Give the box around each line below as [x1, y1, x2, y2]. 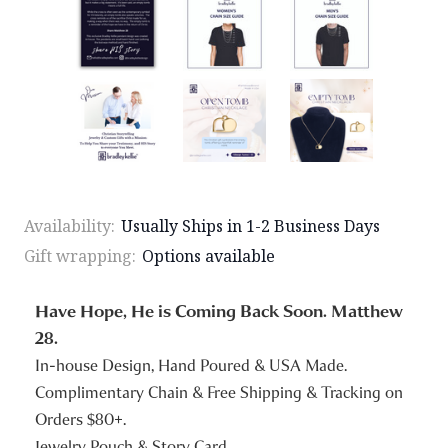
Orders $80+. [34, 408, 126, 430]
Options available [142, 244, 275, 267]
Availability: [24, 214, 115, 237]
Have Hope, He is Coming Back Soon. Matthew [34, 299, 403, 323]
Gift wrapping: [24, 244, 136, 267]
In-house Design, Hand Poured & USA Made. [34, 354, 347, 376]
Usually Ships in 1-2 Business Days [121, 214, 380, 237]
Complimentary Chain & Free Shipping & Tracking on [34, 381, 403, 403]
